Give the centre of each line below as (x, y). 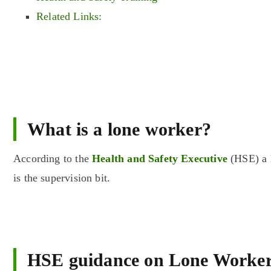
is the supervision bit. (62, 178)
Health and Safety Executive (160, 158)
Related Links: (69, 16)
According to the (53, 158)
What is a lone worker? (119, 129)
